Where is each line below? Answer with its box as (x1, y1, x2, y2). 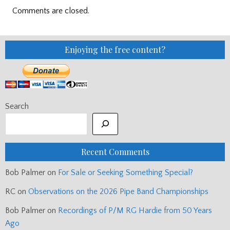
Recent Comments (81, 146, 149, 158)
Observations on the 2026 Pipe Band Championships (28, 187, 208, 197)
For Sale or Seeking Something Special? (58, 168, 193, 178)
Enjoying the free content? (65, 44, 165, 55)
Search (5, 102, 29, 111)
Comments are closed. (12, 6, 89, 16)
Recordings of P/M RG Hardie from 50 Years (58, 206, 212, 216)
